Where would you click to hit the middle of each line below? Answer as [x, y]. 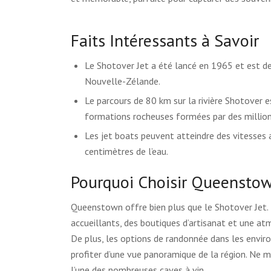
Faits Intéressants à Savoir [165, 40]
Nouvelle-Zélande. [123, 81]
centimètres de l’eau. [127, 151]
